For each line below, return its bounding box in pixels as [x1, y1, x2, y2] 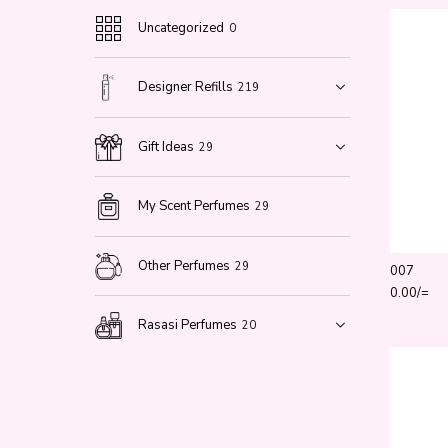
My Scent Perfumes [138, 197, 251, 216]
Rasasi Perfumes [138, 316, 238, 335]
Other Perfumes [138, 256, 231, 275]
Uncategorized [138, 18, 225, 37]
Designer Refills [138, 78, 234, 97]
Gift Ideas [138, 137, 195, 156]
